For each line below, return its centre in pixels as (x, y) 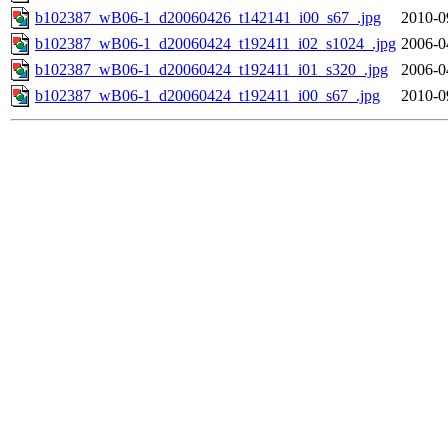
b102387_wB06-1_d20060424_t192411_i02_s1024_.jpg (215, 44)
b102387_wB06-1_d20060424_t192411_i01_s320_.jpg (211, 70)
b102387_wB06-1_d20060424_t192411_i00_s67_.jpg (207, 96)
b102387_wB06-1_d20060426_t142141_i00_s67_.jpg (208, 18)
